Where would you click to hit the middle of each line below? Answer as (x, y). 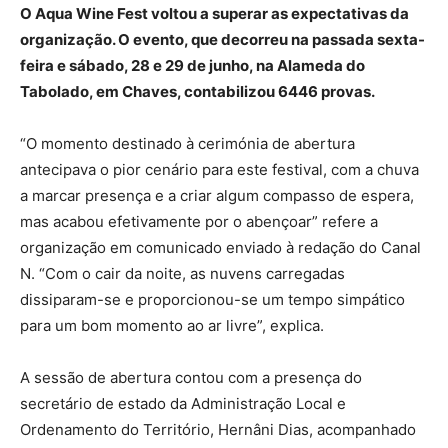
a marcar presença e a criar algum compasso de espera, (217, 195)
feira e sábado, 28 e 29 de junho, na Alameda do (192, 65)
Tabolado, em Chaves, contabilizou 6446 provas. (197, 91)
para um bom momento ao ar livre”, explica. (172, 325)
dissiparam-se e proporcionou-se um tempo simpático (212, 299)
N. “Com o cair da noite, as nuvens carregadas (182, 273)
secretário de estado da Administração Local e (183, 403)
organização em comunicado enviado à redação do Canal (220, 247)
